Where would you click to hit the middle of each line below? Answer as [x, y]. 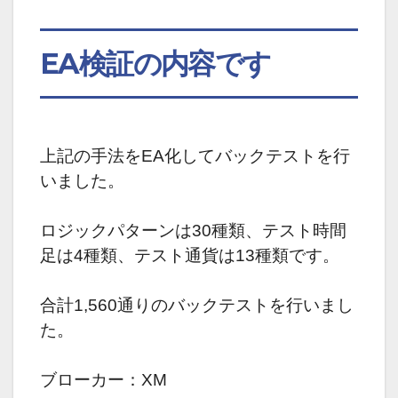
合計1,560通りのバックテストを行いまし [197, 305]
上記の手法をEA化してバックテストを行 [195, 155]
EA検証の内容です [155, 64]
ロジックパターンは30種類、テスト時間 [193, 230]
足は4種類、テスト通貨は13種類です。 [190, 255]
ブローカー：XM [103, 379]
